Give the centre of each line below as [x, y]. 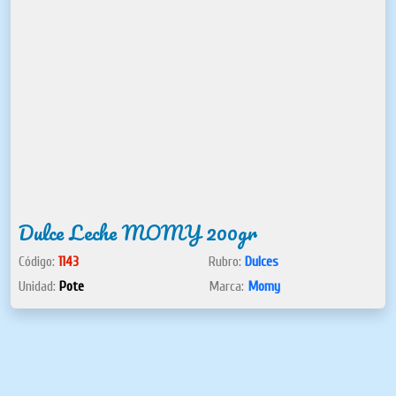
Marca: [228, 286]
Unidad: [39, 286]
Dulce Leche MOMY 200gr [138, 232]
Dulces [262, 261]
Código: [38, 261]
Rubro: [227, 261]
